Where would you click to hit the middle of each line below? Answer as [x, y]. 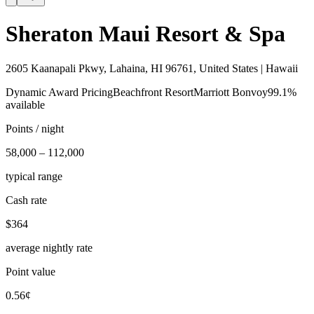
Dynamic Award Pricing [59, 92]
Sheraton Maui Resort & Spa [145, 34]
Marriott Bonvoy [231, 92]
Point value [30, 271]
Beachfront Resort [153, 92]
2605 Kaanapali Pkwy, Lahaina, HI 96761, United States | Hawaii [152, 68]
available [25, 104]
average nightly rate [49, 247]
